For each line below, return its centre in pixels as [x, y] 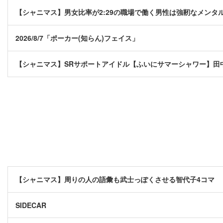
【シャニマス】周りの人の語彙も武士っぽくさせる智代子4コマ [115, 179]
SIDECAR [31, 205]
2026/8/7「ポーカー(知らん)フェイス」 [77, 38]
